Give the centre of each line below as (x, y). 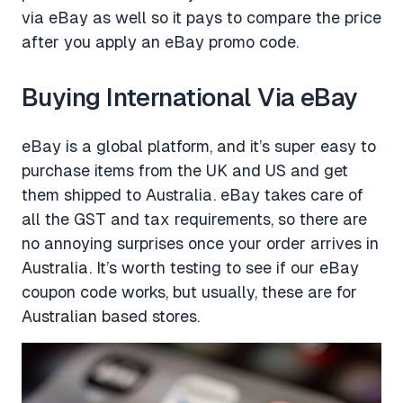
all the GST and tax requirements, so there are (194, 219)
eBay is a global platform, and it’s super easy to (199, 146)
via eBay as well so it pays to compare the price (201, 17)
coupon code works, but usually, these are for (189, 291)
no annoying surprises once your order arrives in (200, 243)
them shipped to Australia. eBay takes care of (193, 194)
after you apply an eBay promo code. (160, 41)
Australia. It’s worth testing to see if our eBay (190, 267)
